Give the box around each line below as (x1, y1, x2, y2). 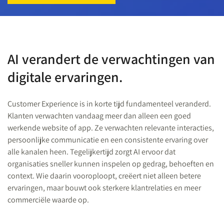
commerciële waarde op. (7, 194, 89, 205)
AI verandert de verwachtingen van (7, 49, 215, 68)
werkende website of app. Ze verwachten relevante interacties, (7, 122, 214, 133)
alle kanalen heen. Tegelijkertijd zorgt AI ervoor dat (7, 146, 175, 157)
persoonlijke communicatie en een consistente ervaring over (7, 134, 208, 145)
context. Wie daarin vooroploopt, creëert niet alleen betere (7, 170, 201, 181)
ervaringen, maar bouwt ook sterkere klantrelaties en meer (7, 182, 201, 193)
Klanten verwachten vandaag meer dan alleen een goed (7, 110, 191, 121)
